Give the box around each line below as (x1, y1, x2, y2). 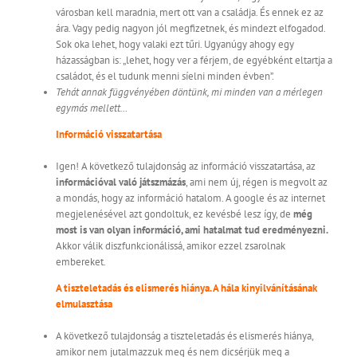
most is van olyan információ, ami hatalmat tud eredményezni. (56, 223, 328, 237)
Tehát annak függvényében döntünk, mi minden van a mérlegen (56, 85, 323, 100)
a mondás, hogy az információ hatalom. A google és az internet (56, 191, 325, 206)
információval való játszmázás (56, 175, 186, 190)
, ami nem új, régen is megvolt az (186, 175, 328, 190)
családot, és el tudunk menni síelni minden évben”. (56, 69, 274, 84)
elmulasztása (56, 297, 112, 312)
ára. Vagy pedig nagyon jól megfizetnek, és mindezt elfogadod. (56, 22, 325, 36)
